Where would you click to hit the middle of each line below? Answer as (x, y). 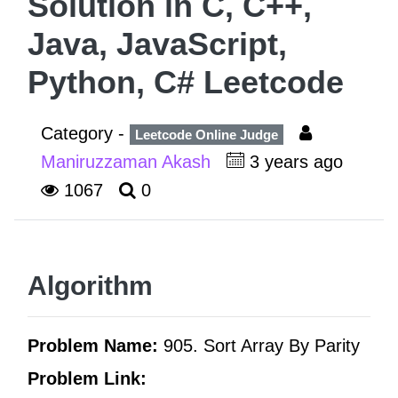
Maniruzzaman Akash (128, 162)
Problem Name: (96, 346)
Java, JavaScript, (157, 44)
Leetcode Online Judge (207, 135)
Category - (85, 133)
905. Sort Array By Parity (262, 346)
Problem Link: (87, 378)
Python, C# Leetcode (186, 82)
